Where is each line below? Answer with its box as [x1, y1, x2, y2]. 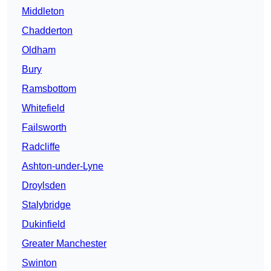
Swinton [22, 258, 57, 269]
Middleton [22, 6, 64, 17]
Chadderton [22, 25, 73, 36]
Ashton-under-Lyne [22, 161, 103, 172]
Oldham [22, 45, 56, 56]
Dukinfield [22, 219, 65, 230]
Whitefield [22, 103, 65, 114]
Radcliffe [22, 142, 60, 152]
